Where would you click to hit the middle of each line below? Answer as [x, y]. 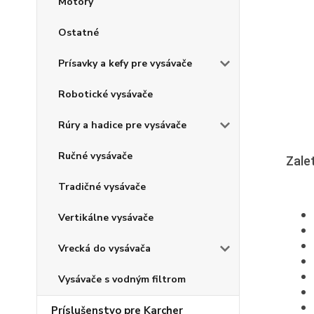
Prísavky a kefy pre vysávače [125, 63]
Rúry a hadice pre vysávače [122, 125]
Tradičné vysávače [102, 187]
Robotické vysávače [105, 94]
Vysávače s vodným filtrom [122, 279]
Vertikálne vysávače [106, 218]
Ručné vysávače [95, 156]
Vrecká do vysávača [104, 248]
